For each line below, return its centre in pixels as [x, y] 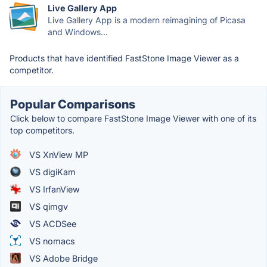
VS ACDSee [52, 223]
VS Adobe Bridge [62, 258]
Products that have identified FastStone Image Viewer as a [124, 58]
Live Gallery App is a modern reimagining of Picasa [147, 20]
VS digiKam [51, 172]
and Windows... [78, 32]
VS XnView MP [58, 154]
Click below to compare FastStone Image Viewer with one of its [133, 118]
